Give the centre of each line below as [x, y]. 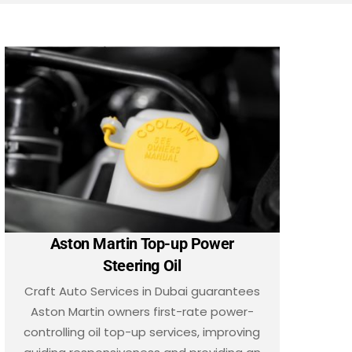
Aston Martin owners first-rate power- [142, 311]
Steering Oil [142, 265]
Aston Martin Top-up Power [142, 243]
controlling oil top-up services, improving [142, 332]
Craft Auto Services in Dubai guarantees [142, 291]
